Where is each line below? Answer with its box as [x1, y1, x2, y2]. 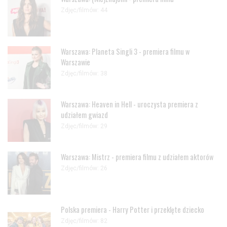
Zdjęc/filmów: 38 [61, 69, 107, 77]
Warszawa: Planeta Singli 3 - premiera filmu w [61, 46, 190, 57]
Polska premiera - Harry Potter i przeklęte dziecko [61, 204, 204, 215]
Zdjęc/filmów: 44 [61, 6, 107, 14]
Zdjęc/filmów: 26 [61, 164, 107, 172]
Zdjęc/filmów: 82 [61, 217, 107, 224]
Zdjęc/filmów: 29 [61, 122, 107, 130]
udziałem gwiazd [61, 109, 108, 121]
